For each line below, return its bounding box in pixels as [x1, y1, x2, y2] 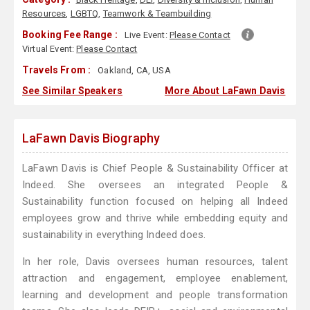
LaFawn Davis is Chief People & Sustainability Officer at [22, 162, 288, 175]
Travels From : [22, 64, 91, 76]
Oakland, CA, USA [95, 65, 171, 76]
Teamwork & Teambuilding [102, 8, 212, 19]
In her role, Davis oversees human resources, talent [22, 255, 288, 268]
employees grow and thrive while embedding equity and [22, 212, 288, 225]
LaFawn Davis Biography [22, 131, 161, 146]
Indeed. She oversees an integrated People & [22, 179, 288, 192]
